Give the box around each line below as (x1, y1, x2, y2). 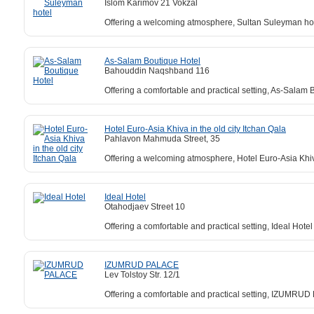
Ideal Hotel (104, 191, 146, 202)
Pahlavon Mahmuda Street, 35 (104, 133, 220, 144)
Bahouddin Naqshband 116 (104, 65, 210, 76)
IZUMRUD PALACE (104, 259, 179, 270)
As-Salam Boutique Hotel (104, 55, 200, 66)
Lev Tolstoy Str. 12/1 (104, 269, 180, 280)
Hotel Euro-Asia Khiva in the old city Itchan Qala (104, 123, 286, 134)
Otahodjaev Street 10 (104, 201, 185, 212)
